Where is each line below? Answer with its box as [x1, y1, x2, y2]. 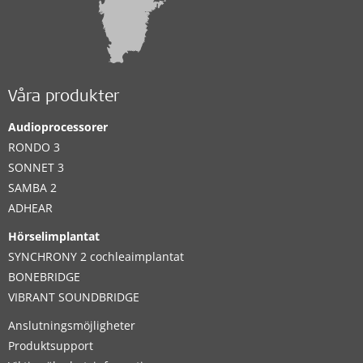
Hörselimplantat [8, 228, 100, 245]
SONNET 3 [8, 160, 64, 176]
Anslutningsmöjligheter [8, 318, 135, 334]
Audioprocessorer [8, 119, 108, 135]
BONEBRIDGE [8, 269, 80, 285]
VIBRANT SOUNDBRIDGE [8, 289, 139, 305]
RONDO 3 [8, 139, 60, 156]
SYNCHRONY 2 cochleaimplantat [8, 249, 184, 265]
